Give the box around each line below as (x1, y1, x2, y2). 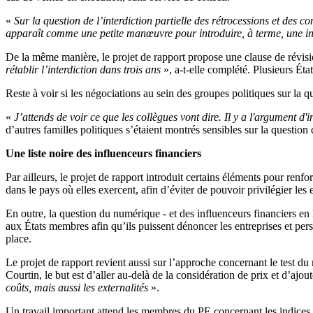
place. (6, 233, 31, 245)
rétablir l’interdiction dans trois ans (6, 64, 163, 75)
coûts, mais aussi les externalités (6, 282, 151, 293)
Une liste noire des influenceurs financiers (6, 147, 201, 159)
